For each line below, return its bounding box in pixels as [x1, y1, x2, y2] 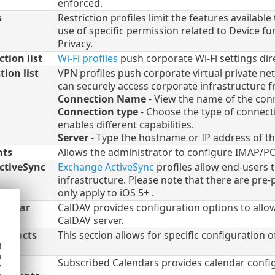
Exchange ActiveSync [57, 160, 157, 174]
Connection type [57, 104, 138, 118]
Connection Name [57, 91, 146, 106]
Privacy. [57, 36, 93, 50]
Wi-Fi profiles [57, 51, 118, 65]
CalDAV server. [57, 213, 123, 227]
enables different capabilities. [57, 117, 194, 131]
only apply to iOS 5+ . [57, 185, 154, 199]
